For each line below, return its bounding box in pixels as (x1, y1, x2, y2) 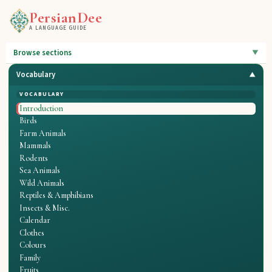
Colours (19, 240, 47, 251)
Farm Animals (19, 127, 67, 138)
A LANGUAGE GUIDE (29, 24, 87, 33)
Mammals (19, 140, 52, 151)
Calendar (19, 215, 51, 226)
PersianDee (29, 7, 103, 27)
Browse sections (13, 47, 72, 58)
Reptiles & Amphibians (19, 190, 94, 201)
